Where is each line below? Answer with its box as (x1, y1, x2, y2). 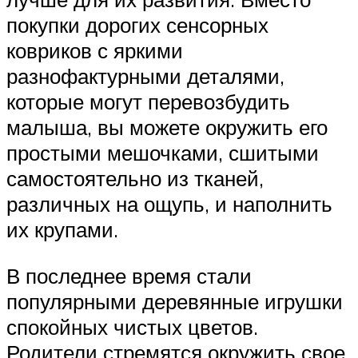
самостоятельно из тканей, (6, 165, 264, 192)
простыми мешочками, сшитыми (6, 140, 319, 166)
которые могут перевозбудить (6, 89, 290, 115)
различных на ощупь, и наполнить (6, 191, 332, 217)
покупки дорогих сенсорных (6, 12, 268, 38)
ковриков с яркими (6, 38, 183, 64)
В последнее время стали (6, 262, 252, 288)
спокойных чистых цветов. (6, 313, 258, 340)
